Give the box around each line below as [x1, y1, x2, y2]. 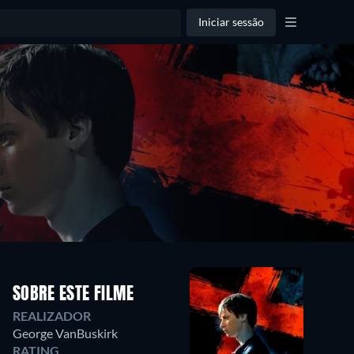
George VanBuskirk [13, 326, 118, 341]
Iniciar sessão [198, 15, 264, 28]
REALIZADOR [13, 308, 91, 323]
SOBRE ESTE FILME [13, 286, 134, 303]
